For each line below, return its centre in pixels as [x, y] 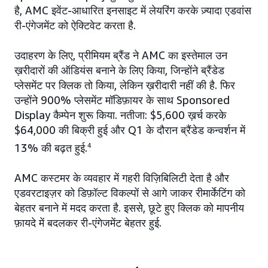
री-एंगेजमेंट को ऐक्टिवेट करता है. [75, 25]
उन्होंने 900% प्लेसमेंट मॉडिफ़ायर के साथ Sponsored [122, 100]
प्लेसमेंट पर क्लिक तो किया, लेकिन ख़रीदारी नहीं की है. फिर [125, 85]
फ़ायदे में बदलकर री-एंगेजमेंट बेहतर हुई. [88, 223]
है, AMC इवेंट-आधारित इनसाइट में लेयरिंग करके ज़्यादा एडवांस [133, 10]
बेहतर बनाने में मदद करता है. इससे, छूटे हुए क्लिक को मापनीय [129, 208]
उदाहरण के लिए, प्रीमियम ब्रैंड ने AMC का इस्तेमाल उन [121, 55]
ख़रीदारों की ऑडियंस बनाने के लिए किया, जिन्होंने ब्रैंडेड [119, 70]
